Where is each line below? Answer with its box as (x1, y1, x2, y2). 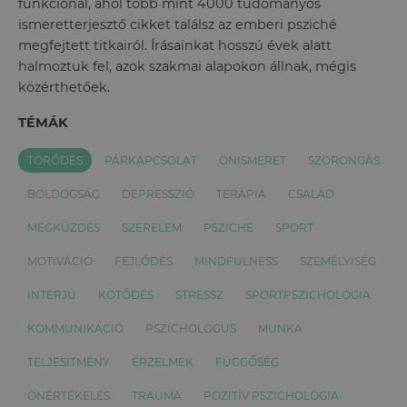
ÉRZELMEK (132, 355, 194, 369)
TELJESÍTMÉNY (27, 355, 110, 369)
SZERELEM (122, 221, 182, 234)
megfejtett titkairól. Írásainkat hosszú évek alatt (18, 37, 332, 54)
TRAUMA (132, 389, 182, 402)
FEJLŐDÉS (114, 254, 173, 268)
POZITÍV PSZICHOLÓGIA (203, 389, 339, 402)
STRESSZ (175, 288, 223, 302)
